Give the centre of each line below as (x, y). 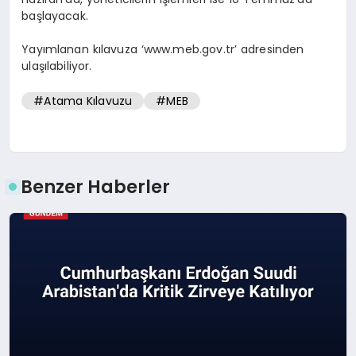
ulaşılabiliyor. (57, 66)
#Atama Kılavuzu (83, 101)
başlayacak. (55, 15)
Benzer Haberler (96, 186)
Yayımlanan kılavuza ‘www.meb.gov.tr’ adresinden (163, 49)
